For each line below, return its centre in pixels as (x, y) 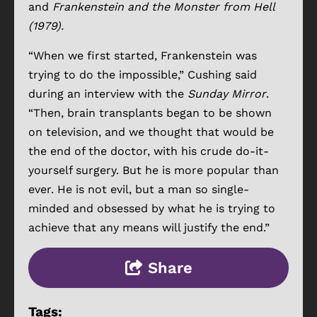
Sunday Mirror (227, 93)
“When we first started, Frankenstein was (143, 55)
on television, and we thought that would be (151, 132)
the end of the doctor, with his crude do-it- (149, 151)
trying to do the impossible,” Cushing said (143, 74)
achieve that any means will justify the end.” (149, 227)
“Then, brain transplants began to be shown (150, 113)
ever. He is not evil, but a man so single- (139, 189)
